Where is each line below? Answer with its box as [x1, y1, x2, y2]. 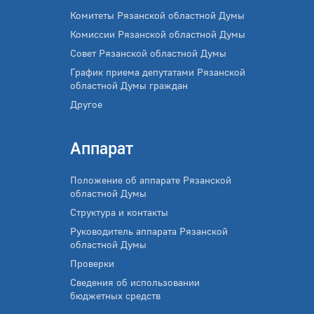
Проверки [70, 257, 114, 269]
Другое [70, 98, 102, 110]
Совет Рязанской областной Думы [70, 47, 226, 59]
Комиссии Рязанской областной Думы [70, 28, 245, 40]
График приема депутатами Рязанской [70, 66, 245, 78]
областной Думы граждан [70, 79, 188, 91]
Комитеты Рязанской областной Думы [70, 9, 245, 21]
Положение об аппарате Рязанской [70, 174, 231, 186]
